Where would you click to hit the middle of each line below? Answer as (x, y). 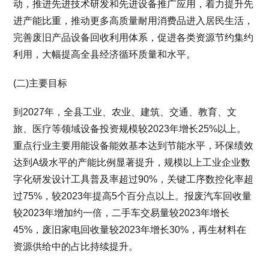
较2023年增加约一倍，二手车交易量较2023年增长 (122, 213)
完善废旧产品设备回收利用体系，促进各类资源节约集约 (134, 37)
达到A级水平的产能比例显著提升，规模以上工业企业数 (132, 162)
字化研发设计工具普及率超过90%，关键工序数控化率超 (134, 179)
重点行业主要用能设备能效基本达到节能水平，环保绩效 (134, 145)
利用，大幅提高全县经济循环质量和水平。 (105, 54)
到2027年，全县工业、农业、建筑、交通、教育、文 (125, 112)
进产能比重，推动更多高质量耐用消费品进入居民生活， (134, 20)
